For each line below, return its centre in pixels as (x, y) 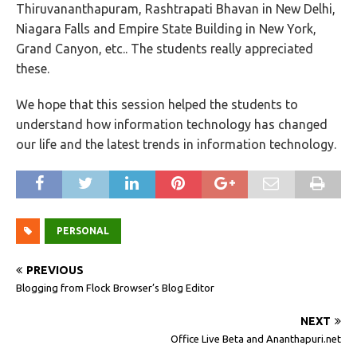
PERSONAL (83, 231)
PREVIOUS (55, 270)
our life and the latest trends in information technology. (176, 144)
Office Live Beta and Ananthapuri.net (256, 339)
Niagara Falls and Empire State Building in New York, (166, 29)
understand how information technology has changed (172, 124)
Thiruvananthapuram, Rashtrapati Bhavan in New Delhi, (176, 9)
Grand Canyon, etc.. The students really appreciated (165, 49)
